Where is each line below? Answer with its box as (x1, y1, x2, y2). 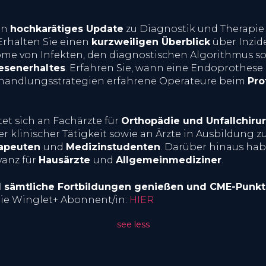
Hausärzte (39, 154, 93, 166)
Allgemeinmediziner (116, 154, 221, 166)
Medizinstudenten (66, 141, 160, 153)
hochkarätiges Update (10, 23, 123, 34)
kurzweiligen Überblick (91, 36, 210, 47)
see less (116, 218, 150, 230)
